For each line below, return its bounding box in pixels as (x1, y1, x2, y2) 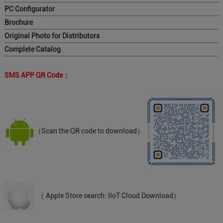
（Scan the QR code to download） (34, 126, 144, 135)
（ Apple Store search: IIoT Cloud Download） (34, 191, 180, 200)
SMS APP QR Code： (4, 71, 70, 79)
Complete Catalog (4, 45, 64, 53)
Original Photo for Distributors (4, 32, 101, 40)
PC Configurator (4, 5, 55, 13)
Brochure (4, 18, 33, 26)
